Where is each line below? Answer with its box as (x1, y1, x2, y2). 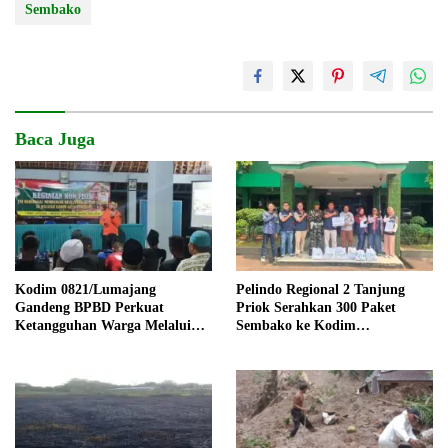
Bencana (15, 354, 66, 370)
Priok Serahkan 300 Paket (236, 300, 396, 316)
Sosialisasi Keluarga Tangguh (15, 336, 192, 352)
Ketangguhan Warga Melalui (15, 318, 191, 334)
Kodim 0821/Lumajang (15, 282, 156, 298)
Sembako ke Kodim (236, 318, 356, 334)
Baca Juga (15, 128, 95, 149)
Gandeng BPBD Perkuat (15, 300, 164, 316)
